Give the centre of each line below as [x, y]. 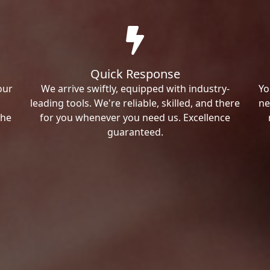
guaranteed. [135, 132]
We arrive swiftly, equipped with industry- [135, 88]
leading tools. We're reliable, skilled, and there [135, 103]
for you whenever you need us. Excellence [135, 117]
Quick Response [135, 74]
